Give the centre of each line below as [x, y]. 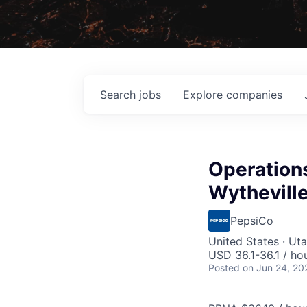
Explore [205, 94]
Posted [224, 267]
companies [254, 94]
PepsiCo [252, 220]
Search [120, 94]
